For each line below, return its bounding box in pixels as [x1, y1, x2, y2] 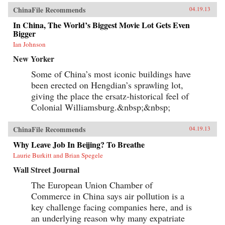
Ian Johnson [13, 39, 46, 49]
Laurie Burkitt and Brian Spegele [13, 150, 103, 160]
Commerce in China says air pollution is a [31, 189, 184, 202]
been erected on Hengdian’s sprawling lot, [31, 78, 183, 91]
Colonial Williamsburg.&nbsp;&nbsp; [31, 100, 170, 113]
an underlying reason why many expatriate [31, 211, 185, 224]
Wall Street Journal [13, 163, 79, 175]
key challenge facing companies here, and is [31, 200, 192, 213]
